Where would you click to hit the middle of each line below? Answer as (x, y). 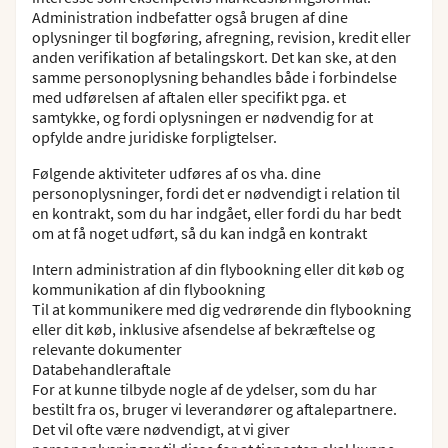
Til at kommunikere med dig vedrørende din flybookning (221, 309)
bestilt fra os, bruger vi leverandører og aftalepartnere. (214, 409)
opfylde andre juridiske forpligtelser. (154, 137)
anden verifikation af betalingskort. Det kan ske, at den (214, 57)
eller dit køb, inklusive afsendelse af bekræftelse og (203, 329)
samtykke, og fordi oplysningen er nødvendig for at (202, 117)
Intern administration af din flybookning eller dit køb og (218, 269)
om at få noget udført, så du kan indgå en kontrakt (199, 233)
